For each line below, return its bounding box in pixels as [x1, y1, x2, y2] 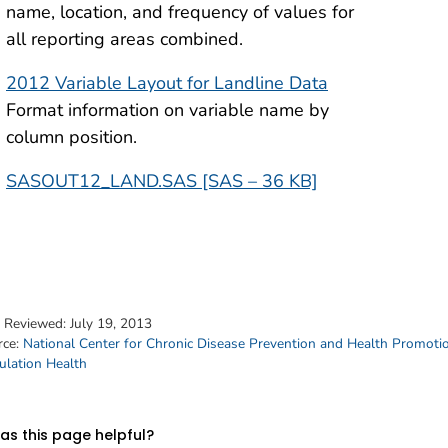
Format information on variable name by [6, 98, 329, 123]
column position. [6, 125, 137, 150]
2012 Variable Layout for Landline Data [6, 71, 328, 96]
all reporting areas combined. [6, 27, 243, 52]
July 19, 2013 [70, 314, 152, 334]
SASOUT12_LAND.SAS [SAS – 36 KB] [6, 169, 318, 194]
